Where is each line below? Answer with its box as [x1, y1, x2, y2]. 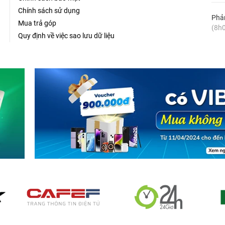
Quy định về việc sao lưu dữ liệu [18, 32, 115, 40]
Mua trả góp [18, 19, 56, 28]
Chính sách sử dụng [18, 7, 80, 15]
